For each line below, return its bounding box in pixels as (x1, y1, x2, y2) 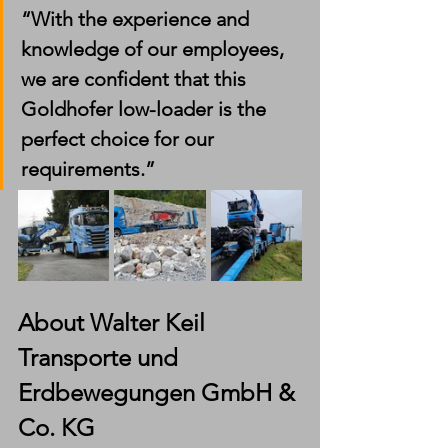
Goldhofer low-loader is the (21, 96, 271, 121)
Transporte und (18, 342, 184, 372)
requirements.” (21, 156, 155, 181)
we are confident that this (21, 66, 251, 91)
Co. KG (18, 412, 95, 442)
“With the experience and (21, 6, 254, 31)
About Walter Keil (18, 307, 211, 337)
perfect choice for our (21, 126, 219, 151)
